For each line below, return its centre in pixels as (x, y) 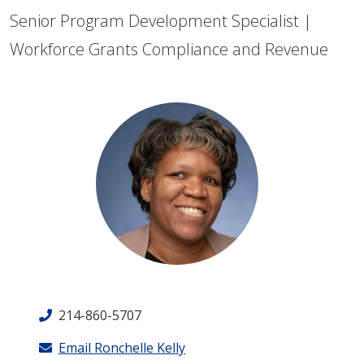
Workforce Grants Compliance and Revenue (169, 49)
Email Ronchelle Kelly (122, 348)
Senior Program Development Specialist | (161, 21)
